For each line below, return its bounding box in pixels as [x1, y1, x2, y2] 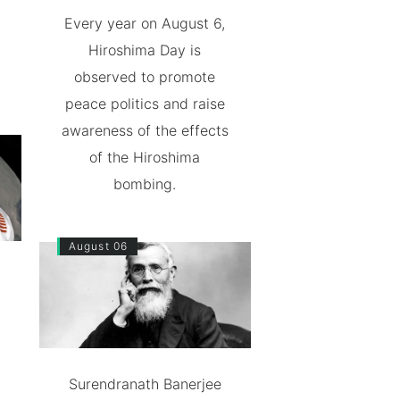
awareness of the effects [61, 121, 229, 140]
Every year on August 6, [64, 14, 226, 33]
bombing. [113, 175, 177, 194]
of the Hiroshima [89, 148, 201, 167]
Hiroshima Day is [88, 41, 202, 60]
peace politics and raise [64, 95, 225, 113]
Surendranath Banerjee [68, 375, 221, 393]
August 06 [68, 239, 129, 254]
